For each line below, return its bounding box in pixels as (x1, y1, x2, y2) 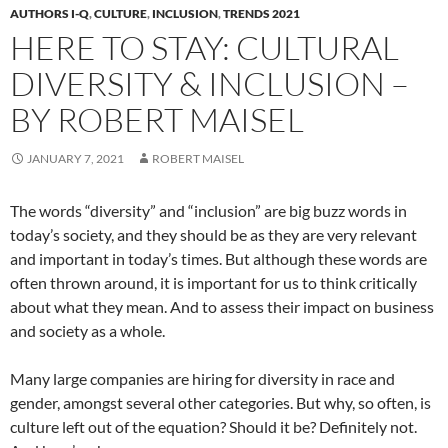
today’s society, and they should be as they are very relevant (10, 224, 417, 244)
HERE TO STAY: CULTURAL (10, 26, 399, 68)
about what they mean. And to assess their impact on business (10, 296, 434, 316)
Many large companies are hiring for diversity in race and (10, 368, 395, 388)
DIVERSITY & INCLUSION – (10, 62, 409, 104)
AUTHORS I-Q (10, 5, 89, 21)
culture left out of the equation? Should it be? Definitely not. (10, 416, 417, 436)
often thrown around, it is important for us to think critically (10, 272, 417, 292)
